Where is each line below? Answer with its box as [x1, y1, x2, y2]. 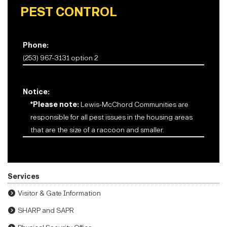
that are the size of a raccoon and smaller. [30, 126, 164, 135]
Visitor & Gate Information [18, 189, 101, 198]
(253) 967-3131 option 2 [23, 54, 98, 63]
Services [8, 172, 40, 181]
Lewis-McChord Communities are [79, 100, 188, 109]
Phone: [23, 41, 49, 50]
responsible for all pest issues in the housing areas [30, 113, 193, 122]
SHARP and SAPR [18, 206, 74, 215]
